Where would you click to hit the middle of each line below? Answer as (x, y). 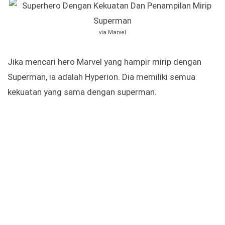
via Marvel (113, 33)
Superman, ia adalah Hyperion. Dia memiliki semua (101, 77)
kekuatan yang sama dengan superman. (82, 92)
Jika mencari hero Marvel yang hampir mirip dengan (104, 62)
